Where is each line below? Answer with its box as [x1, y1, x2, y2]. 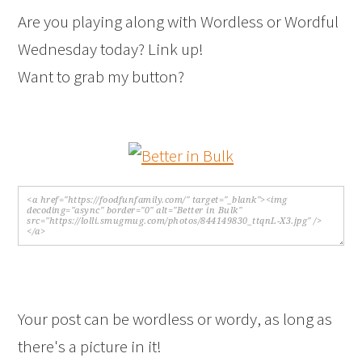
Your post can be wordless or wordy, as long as [18, 307, 333, 330]
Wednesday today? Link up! [18, 37, 204, 60]
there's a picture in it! [18, 335, 162, 357]
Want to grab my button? [18, 65, 185, 87]
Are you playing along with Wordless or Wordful [18, 10, 339, 32]
